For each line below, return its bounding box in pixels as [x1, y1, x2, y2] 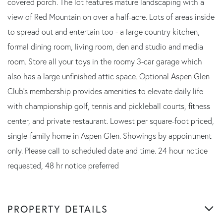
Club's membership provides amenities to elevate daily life [7, 86, 203, 96]
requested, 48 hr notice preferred [7, 160, 119, 170]
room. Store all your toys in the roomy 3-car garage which [7, 56, 202, 66]
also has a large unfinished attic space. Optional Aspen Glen [7, 71, 210, 81]
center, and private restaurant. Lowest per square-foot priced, [7, 115, 214, 126]
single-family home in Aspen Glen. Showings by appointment [7, 130, 212, 141]
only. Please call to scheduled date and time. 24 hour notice [7, 145, 208, 156]
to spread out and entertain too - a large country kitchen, [7, 26, 200, 37]
